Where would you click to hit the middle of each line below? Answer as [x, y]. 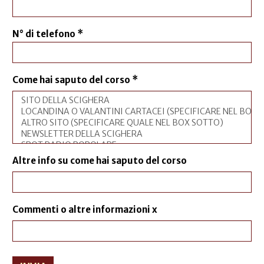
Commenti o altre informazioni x [85, 210]
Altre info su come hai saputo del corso [100, 161]
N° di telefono [45, 34]
